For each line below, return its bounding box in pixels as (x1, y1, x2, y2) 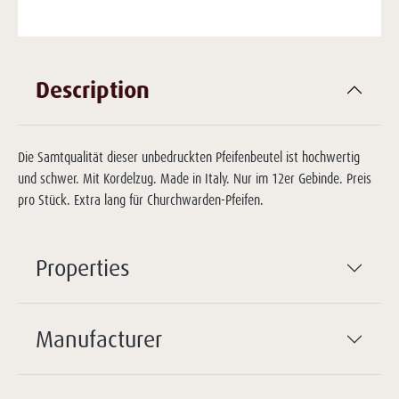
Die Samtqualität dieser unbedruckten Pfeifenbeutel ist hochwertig (18, 149, 360, 166)
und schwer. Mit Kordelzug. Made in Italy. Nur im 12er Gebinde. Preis (18, 170, 371, 187)
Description (36, 75, 150, 103)
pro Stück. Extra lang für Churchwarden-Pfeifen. (18, 191, 264, 208)
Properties (36, 253, 130, 281)
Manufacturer (36, 324, 162, 353)
